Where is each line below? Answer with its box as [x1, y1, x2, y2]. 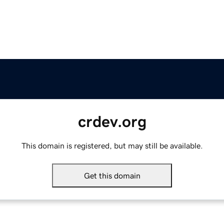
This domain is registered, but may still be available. [21, 141, 203, 150]
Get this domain [83, 171, 140, 180]
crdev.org [77, 113, 146, 130]
